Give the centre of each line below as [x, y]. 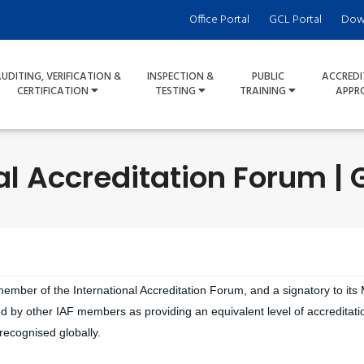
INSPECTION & [180, 77]
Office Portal [219, 20]
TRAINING [264, 91]
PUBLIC [268, 77]
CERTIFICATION [54, 91]
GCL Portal [295, 20]
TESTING [177, 91]
